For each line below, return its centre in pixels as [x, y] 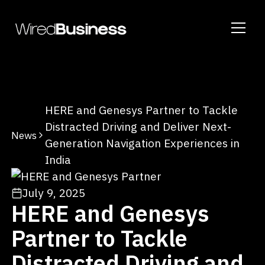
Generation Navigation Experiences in [143, 143]
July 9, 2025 [54, 193]
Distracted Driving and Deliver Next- [138, 126]
